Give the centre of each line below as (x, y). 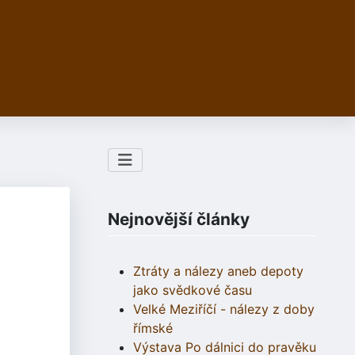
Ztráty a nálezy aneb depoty (218, 271)
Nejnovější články (179, 219)
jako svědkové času (193, 290)
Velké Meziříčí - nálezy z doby (224, 309)
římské (153, 328)
